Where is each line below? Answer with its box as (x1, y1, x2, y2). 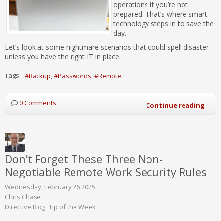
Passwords (58, 71, 91, 80)
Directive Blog (5, 202, 45, 211)
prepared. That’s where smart (113, 9, 207, 19)
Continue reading (146, 100, 205, 110)
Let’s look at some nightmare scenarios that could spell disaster (5, 42, 209, 52)
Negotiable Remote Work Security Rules (5, 164, 207, 179)
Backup (29, 71, 51, 80)
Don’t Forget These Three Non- (5, 151, 163, 166)
